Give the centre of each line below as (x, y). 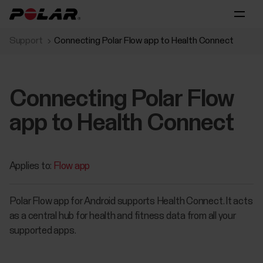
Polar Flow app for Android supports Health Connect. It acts (131, 202)
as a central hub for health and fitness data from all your (122, 217)
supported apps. (43, 231)
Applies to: (31, 166)
